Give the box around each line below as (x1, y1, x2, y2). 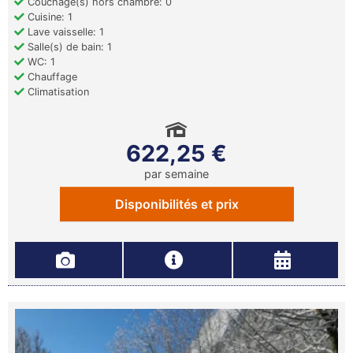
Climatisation (24, 86, 89, 98)
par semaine (144, 167, 209, 180)
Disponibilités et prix (114, 196, 239, 212)
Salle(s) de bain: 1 (24, 41, 112, 53)
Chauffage (24, 71, 77, 83)
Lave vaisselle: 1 (24, 26, 104, 38)
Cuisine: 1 (24, 11, 72, 23)
